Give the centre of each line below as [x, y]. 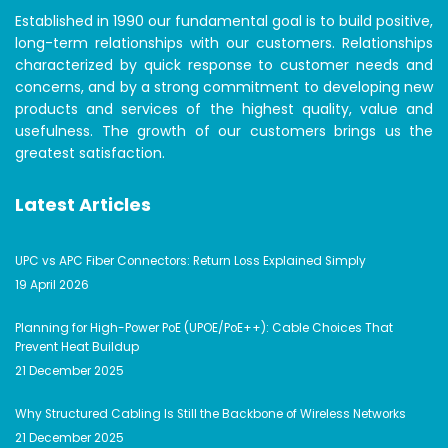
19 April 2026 [52, 285]
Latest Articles [83, 205]
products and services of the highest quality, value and [224, 109]
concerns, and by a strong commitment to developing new [224, 87]
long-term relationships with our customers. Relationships [224, 43]
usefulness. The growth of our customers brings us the [224, 131]
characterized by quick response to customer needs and [224, 65]
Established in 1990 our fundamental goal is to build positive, [224, 21]
